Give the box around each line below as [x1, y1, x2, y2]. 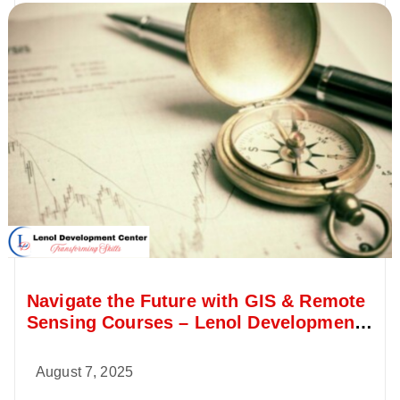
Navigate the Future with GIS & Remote [27, 290, 366, 311]
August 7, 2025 [36, 363, 133, 379]
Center [27, 333, 84, 354]
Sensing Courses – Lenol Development [27, 312, 361, 332]
